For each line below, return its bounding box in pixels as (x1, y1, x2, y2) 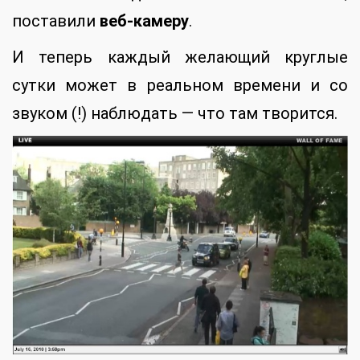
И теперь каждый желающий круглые (12, 47, 348, 67)
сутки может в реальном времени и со (12, 76, 348, 96)
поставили (12, 11, 100, 31)
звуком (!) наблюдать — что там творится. (12, 104, 337, 124)
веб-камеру (100, 11, 189, 31)
